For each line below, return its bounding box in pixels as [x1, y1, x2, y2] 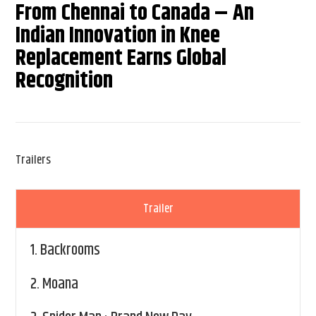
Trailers [16, 151, 51, 170]
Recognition [16, 63, 114, 99]
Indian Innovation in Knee [16, 18, 221, 54]
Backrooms [40, 238, 101, 263]
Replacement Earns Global [16, 41, 227, 76]
